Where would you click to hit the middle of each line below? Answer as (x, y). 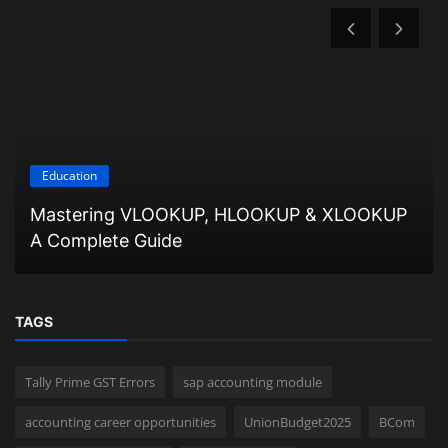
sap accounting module (252, 382)
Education (69, 176)
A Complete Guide (106, 241)
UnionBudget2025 (297, 422)
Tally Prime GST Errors (90, 382)
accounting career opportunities (120, 422)
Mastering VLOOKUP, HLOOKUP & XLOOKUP (218, 215)
